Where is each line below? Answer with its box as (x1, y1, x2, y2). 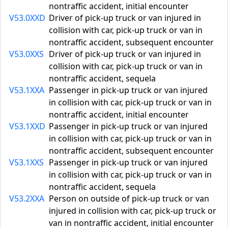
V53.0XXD (9, 12, 45, 23)
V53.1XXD (9, 121, 45, 132)
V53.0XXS (9, 48, 44, 60)
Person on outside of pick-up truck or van (49, 193, 209, 204)
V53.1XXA (9, 84, 44, 96)
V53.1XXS (9, 157, 44, 168)
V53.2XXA (9, 193, 44, 204)
